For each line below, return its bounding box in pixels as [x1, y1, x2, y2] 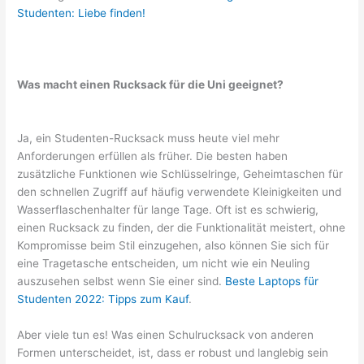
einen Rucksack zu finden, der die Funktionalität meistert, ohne [17, 220, 346, 234]
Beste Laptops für [225, 274, 319, 288]
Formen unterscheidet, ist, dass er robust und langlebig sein [17, 345, 329, 359]
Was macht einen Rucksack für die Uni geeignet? [17, 77, 284, 91]
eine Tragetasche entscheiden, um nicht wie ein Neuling [17, 256, 310, 270]
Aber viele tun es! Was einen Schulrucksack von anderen [17, 327, 314, 341]
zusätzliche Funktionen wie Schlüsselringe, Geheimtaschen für [17, 167, 344, 180]
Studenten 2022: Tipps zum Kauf [17, 292, 189, 305]
